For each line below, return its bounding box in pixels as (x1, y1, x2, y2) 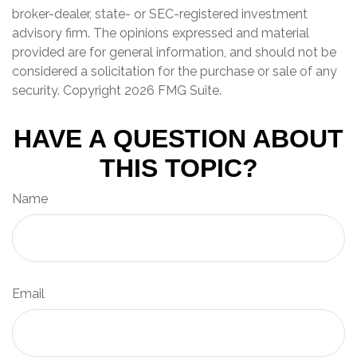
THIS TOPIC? (99, 153, 258, 182)
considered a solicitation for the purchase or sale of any (12, 63, 337, 79)
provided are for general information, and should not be (12, 44, 336, 60)
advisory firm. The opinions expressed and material (12, 25, 309, 41)
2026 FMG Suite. (124, 82, 222, 98)
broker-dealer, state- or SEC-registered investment (12, 6, 308, 22)
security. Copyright (12, 82, 124, 98)
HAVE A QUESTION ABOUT (14, 124, 343, 153)
